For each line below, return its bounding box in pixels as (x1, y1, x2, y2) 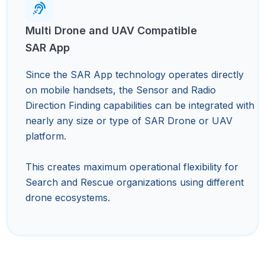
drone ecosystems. (25, 191, 110, 203)
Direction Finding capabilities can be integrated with (25, 99, 254, 111)
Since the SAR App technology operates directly (25, 68, 244, 80)
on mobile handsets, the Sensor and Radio (25, 83, 216, 96)
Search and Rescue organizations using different (25, 176, 244, 188)
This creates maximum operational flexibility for (25, 160, 238, 173)
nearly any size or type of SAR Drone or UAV (25, 114, 232, 127)
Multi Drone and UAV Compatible (25, 24, 197, 37)
